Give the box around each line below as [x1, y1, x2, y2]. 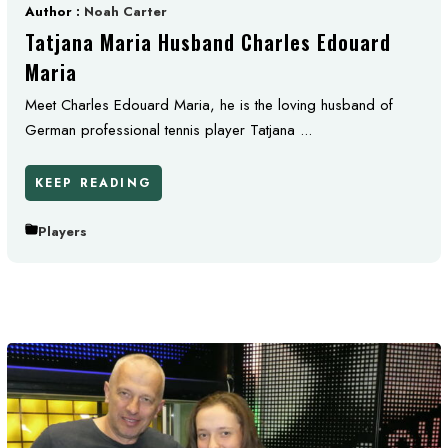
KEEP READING [35, 174, 152, 192]
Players [38, 222, 87, 241]
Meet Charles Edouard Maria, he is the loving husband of [25, 93, 393, 116]
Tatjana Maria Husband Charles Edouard [25, 26, 391, 57]
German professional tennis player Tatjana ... [25, 118, 312, 141]
